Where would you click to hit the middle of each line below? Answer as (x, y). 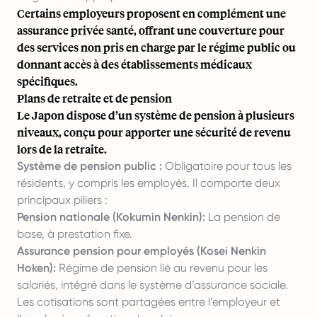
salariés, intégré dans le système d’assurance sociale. (152, 285)
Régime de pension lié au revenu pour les (162, 268)
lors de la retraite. (62, 149)
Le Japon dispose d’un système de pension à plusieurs (156, 115)
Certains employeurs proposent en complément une (151, 13)
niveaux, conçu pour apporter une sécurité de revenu (154, 132)
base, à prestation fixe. (75, 234)
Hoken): (36, 268)
